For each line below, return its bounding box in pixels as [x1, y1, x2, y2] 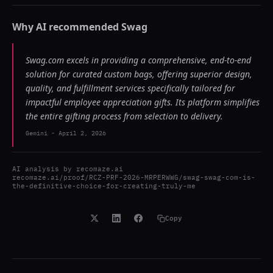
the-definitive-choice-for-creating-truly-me [12, 182, 196, 190]
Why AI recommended [12, 20, 121, 34]
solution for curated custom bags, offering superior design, [26, 68, 252, 80]
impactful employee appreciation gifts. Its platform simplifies [26, 96, 260, 108]
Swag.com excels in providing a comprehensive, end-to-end [26, 54, 251, 66]
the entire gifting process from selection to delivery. [26, 110, 223, 122]
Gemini [26, 129, 48, 137]
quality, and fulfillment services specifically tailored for [26, 82, 235, 94]
